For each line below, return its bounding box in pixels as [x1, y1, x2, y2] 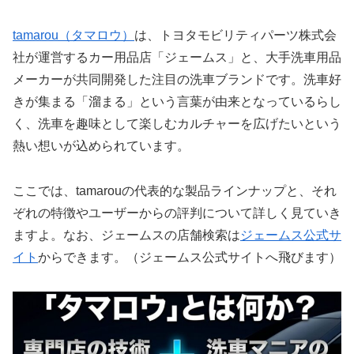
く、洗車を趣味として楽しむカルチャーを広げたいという [13, 117, 341, 131]
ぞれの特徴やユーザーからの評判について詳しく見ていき [13, 206, 341, 220]
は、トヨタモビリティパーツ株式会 [134, 28, 337, 43]
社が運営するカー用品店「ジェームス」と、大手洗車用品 [13, 51, 341, 65]
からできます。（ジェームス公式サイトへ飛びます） [38, 250, 341, 265]
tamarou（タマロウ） [13, 28, 134, 43]
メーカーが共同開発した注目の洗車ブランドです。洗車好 [13, 73, 341, 87]
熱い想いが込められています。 [13, 139, 190, 153]
